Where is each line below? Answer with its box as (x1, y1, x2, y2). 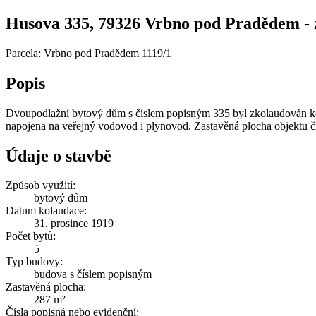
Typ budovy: (6, 255, 63, 268)
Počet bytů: (6, 230, 56, 243)
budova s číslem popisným (34, 268, 152, 281)
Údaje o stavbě (6, 146, 111, 165)
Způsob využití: (6, 179, 75, 192)
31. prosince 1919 (34, 217, 114, 230)
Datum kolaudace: (6, 205, 87, 217)
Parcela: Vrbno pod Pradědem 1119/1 (6, 47, 171, 59)
